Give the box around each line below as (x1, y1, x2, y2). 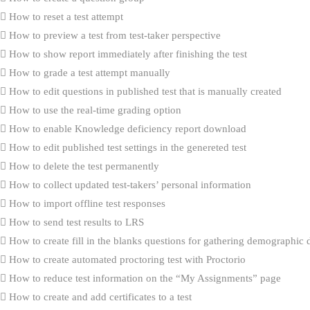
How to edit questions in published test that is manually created (6, 85, 282, 97)
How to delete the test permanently (6, 160, 159, 172)
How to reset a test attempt (6, 10, 123, 22)
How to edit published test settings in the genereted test (6, 141, 246, 153)
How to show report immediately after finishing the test (6, 48, 247, 60)
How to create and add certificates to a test (6, 291, 192, 302)
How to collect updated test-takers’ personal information (6, 179, 251, 190)
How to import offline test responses (6, 197, 165, 209)
